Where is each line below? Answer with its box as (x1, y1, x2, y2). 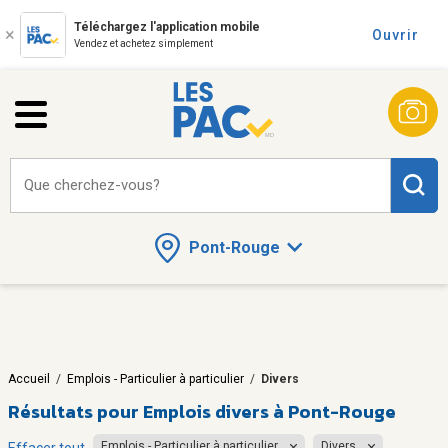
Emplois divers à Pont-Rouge (143, 397, 396, 425)
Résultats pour (8, 397, 139, 425)
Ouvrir (372, 27, 419, 43)
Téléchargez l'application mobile (74, 20, 260, 34)
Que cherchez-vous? (24, 176, 160, 194)
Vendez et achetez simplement (74, 38, 213, 49)
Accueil (8, 371, 50, 386)
